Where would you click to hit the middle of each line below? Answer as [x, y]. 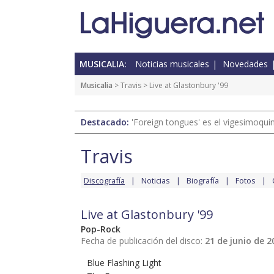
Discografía [104, 181]
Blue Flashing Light [124, 263]
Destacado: [106, 122]
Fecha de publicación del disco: [143, 241]
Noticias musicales [172, 64]
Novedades [245, 64]
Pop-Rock [101, 229]
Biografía [203, 181]
